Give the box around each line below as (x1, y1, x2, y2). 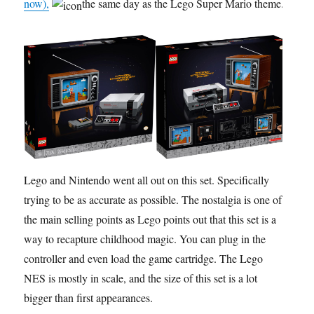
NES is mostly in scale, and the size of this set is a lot (24, 270, 258, 285)
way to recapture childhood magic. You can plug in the (24, 231, 266, 246)
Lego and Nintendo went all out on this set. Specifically (24, 172, 270, 187)
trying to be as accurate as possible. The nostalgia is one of (24, 191, 282, 207)
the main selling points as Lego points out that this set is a (24, 211, 277, 226)
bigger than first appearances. (24, 289, 153, 305)
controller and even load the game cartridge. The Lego (24, 250, 264, 266)
